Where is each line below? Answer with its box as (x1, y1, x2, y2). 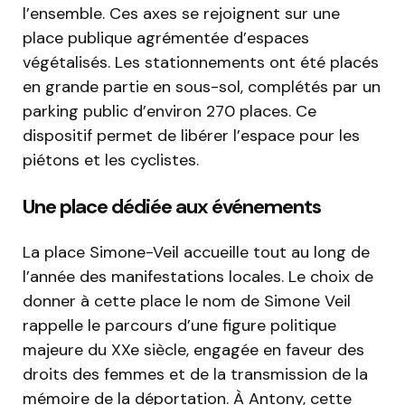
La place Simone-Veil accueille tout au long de (23, 241, 370, 264)
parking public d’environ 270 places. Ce (23, 100, 316, 123)
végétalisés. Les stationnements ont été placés (23, 52, 379, 74)
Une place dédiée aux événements (23, 193, 321, 221)
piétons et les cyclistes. (23, 149, 199, 172)
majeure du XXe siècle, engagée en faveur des (23, 339, 364, 362)
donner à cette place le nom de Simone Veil (23, 290, 351, 313)
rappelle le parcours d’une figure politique (23, 315, 336, 337)
